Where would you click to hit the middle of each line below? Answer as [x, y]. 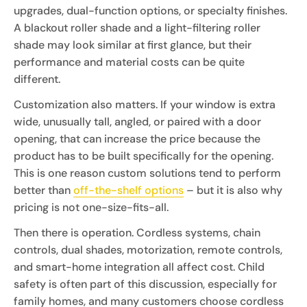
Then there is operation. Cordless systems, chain [137, 232]
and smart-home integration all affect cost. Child [139, 267]
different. [37, 79]
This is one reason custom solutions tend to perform [147, 173]
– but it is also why [233, 190]
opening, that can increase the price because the [137, 138]
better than [44, 190]
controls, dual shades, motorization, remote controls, [148, 249]
